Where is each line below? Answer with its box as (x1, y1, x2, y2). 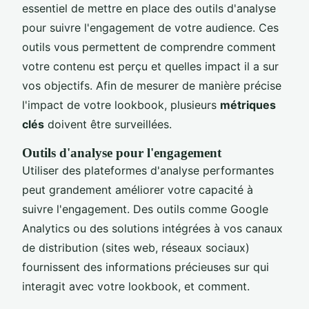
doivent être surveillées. (44, 117, 172, 131)
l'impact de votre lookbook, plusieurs (22, 97, 220, 112)
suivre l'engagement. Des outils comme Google (22, 201, 268, 216)
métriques (220, 97, 276, 112)
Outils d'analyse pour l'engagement (22, 145, 221, 160)
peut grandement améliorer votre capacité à (22, 182, 253, 197)
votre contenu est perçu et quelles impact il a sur (22, 59, 279, 73)
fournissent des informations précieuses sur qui (22, 259, 269, 274)
